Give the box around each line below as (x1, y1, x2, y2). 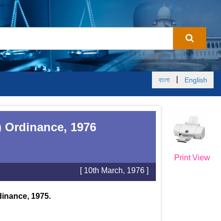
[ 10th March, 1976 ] (79, 166, 148, 175)
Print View (174, 153, 210, 162)
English (184, 76, 207, 84)
